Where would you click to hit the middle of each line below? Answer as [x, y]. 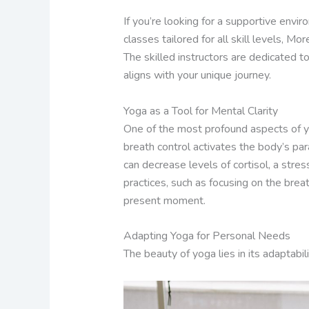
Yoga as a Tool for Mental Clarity [200, 111]
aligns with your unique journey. [197, 76]
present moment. [164, 200]
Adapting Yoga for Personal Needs [207, 236]
